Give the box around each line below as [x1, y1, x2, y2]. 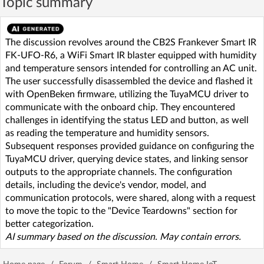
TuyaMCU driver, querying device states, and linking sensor [5, 154, 248, 164]
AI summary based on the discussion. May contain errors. [5, 232, 241, 242]
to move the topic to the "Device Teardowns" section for [5, 206, 237, 216]
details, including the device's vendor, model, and [5, 180, 206, 190]
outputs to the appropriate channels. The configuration [5, 167, 232, 177]
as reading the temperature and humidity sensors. [5, 128, 209, 138]
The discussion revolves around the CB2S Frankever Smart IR [5, 37, 256, 47]
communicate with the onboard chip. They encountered [5, 102, 235, 112]
